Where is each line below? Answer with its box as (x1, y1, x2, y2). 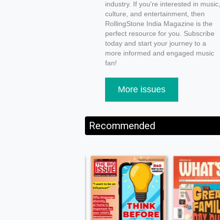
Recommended (89, 120, 156, 132)
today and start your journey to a (105, 40, 206, 47)
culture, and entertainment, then (105, 10, 205, 17)
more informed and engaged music (105, 50, 214, 56)
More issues (117, 85, 165, 94)
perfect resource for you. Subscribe (105, 30, 215, 37)
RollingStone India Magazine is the (105, 20, 213, 27)
